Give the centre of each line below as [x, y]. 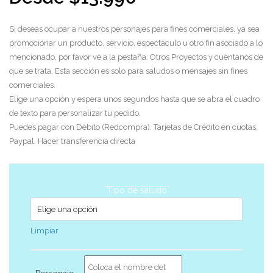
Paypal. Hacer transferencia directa [72, 141]
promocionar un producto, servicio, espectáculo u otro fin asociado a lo [136, 43]
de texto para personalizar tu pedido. [75, 113]
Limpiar [44, 231]
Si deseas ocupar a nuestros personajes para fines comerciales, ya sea [134, 29]
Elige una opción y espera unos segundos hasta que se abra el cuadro [134, 99]
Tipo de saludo [136, 190]
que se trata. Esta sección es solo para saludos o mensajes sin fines [128, 71]
